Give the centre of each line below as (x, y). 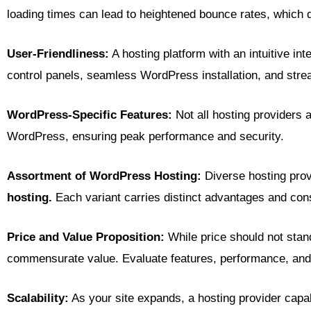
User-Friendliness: (58, 54)
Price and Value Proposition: (86, 237)
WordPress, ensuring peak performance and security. (145, 137)
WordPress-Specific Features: (90, 115)
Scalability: (38, 299)
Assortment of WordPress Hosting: (104, 176)
